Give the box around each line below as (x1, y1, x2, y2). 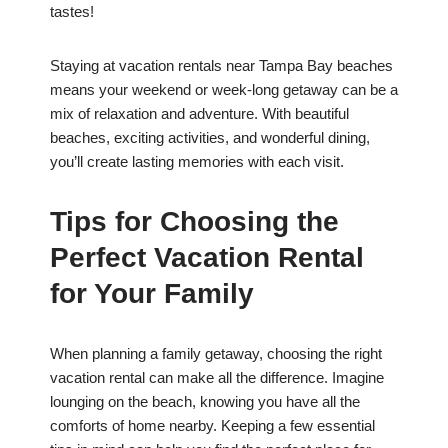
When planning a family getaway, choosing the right (50, 345, 382, 363)
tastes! (50, 3, 94, 21)
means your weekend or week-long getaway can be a (50, 81, 398, 99)
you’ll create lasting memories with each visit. (50, 153, 344, 171)
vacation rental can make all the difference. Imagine (50, 369, 384, 387)
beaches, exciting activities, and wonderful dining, (50, 129, 370, 147)
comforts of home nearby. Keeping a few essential (50, 417, 375, 435)
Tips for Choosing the (50, 206, 339, 238)
